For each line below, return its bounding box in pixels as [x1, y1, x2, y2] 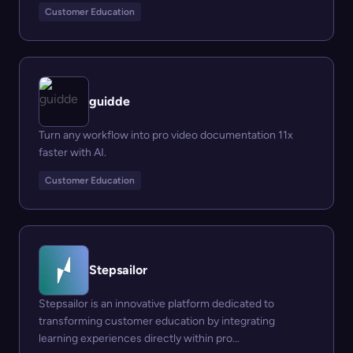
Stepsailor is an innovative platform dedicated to [39, 297, 274, 311]
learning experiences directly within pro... [39, 332, 240, 346]
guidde [89, 94, 130, 110]
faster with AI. [39, 146, 106, 160]
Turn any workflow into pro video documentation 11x [39, 128, 293, 143]
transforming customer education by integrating [39, 314, 275, 329]
